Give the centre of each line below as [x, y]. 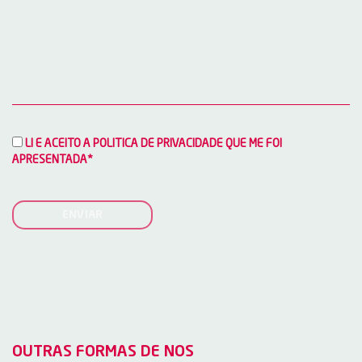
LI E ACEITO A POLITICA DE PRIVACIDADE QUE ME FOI [152, 143]
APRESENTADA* [53, 160]
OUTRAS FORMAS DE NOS [103, 352]
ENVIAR [83, 215]
